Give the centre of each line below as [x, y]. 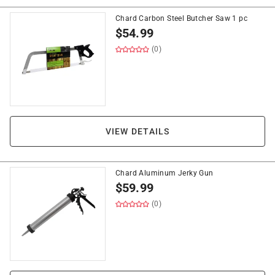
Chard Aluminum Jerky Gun [165, 173]
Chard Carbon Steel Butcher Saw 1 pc [181, 18]
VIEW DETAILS [137, 131]
